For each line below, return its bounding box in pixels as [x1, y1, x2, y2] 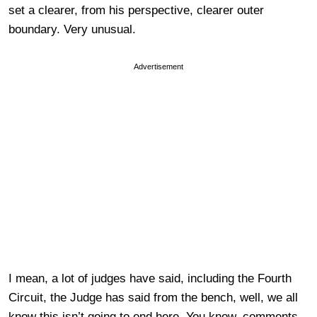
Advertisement [134, 62, 183, 71]
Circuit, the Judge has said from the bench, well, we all [8, 291, 298, 304]
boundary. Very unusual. [8, 23, 136, 36]
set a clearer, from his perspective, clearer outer [8, 4, 264, 17]
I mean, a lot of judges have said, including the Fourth [8, 272, 292, 285]
